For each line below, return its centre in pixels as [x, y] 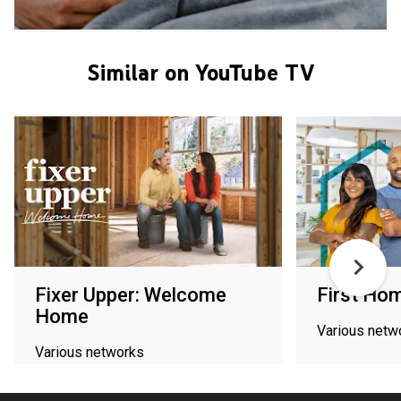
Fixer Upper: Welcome [131, 294]
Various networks [90, 352]
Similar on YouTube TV [200, 72]
